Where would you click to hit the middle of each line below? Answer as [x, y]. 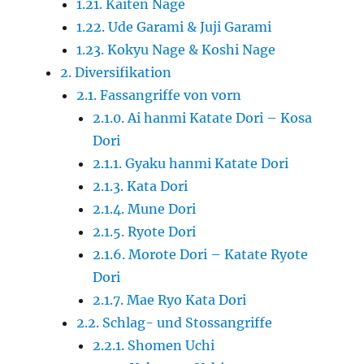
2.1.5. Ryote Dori [145, 232]
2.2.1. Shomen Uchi [154, 346]
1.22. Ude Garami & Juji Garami [174, 27]
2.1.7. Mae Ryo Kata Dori [170, 300]
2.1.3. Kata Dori [141, 186]
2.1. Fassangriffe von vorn [159, 95]
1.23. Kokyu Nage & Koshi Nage [176, 50]
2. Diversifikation [116, 73]
